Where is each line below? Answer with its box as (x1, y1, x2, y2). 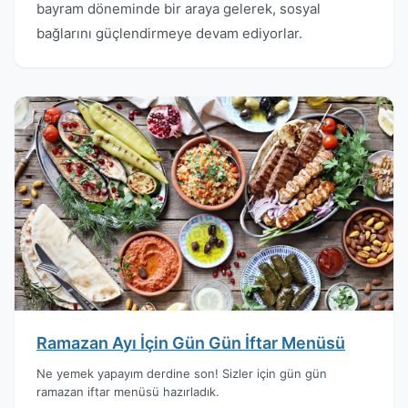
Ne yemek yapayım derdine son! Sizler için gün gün (36, 365, 327, 381)
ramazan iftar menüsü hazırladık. (36, 383, 219, 399)
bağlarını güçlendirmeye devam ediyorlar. (36, 25, 302, 42)
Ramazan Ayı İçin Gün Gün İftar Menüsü (36, 332, 345, 352)
